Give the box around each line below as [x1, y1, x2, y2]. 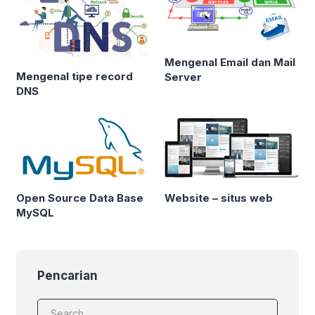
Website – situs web [165, 191, 273, 205]
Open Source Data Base [16, 191, 143, 205]
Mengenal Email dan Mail [165, 55, 295, 69]
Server [165, 70, 202, 84]
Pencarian [37, 269, 98, 283]
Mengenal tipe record [16, 69, 133, 83]
